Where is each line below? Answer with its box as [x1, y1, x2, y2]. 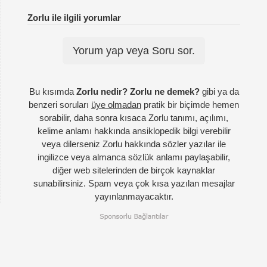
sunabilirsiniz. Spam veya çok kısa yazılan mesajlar [33, 178, 235, 189]
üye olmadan [91, 100, 141, 110]
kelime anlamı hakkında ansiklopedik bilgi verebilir [37, 126, 231, 136]
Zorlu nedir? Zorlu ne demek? [76, 86, 200, 97]
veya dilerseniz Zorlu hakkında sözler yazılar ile [42, 139, 226, 150]
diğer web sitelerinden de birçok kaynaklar [52, 165, 215, 176]
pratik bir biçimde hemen [141, 100, 239, 110]
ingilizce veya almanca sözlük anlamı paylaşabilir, [38, 152, 230, 163]
